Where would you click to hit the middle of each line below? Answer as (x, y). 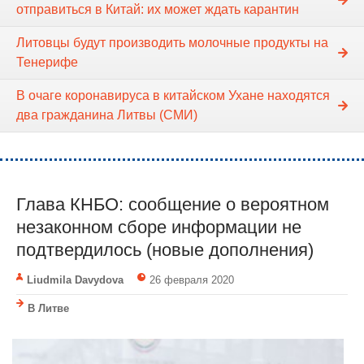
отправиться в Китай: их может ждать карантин (158, 10)
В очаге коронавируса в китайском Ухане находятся (173, 96)
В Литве (48, 309)
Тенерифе (47, 63)
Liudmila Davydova (75, 280)
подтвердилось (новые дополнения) (165, 250)
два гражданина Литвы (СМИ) (107, 115)
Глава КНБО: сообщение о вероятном (173, 205)
